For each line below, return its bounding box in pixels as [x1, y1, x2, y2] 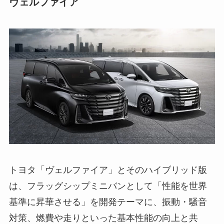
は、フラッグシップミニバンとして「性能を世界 [8, 180, 207, 191]
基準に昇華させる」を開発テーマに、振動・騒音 [8, 196, 207, 207]
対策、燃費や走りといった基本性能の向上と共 [8, 212, 198, 223]
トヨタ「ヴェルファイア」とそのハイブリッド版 [8, 164, 207, 175]
